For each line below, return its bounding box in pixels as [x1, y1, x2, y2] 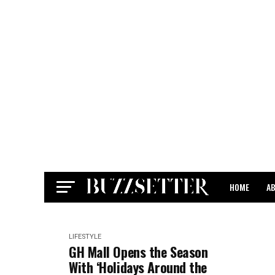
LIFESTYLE [69, 233, 101, 241]
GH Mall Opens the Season [69, 242, 208, 261]
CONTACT [230, 213, 263, 226]
